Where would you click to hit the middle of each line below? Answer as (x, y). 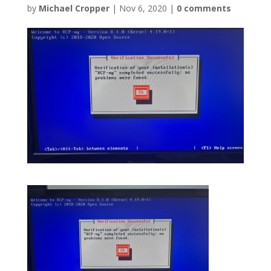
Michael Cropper (74, 8)
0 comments (204, 8)
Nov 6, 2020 (143, 8)
